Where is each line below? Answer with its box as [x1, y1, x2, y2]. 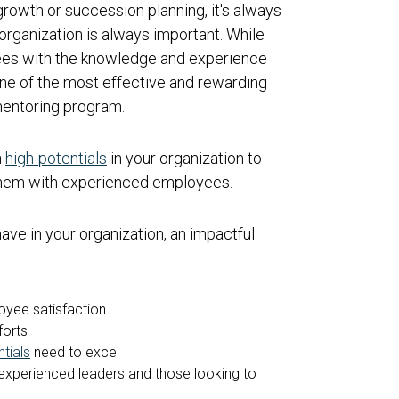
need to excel [30, 343, 119, 361]
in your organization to [107, 148, 262, 167]
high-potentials [5, 148, 107, 167]
